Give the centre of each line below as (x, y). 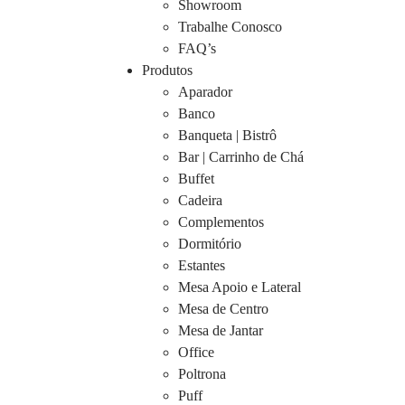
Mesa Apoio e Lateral (240, 287)
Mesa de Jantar (221, 331)
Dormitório (210, 244)
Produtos (167, 71)
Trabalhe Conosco (230, 27)
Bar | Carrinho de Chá (241, 157)
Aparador (205, 92)
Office (196, 353)
